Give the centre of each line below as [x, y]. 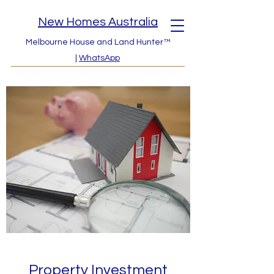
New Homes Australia [98, 22]
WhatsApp [99, 58]
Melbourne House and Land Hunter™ [98, 42]
